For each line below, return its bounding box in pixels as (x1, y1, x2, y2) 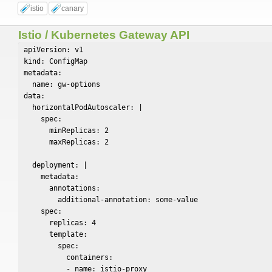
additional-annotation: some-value (24, 195, 198, 204)
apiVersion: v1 (24, 46, 83, 54)
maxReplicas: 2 (24, 138, 109, 146)
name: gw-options (24, 80, 100, 89)
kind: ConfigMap (24, 57, 87, 66)
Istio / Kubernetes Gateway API (18, 29, 189, 41)
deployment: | (24, 161, 87, 169)
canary (61, 4, 84, 13)
